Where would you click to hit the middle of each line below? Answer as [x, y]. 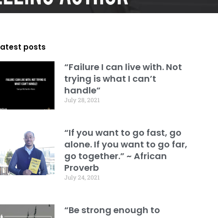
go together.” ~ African [115, 156]
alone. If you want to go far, [126, 144]
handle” [82, 90]
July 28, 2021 [82, 100]
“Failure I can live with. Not [123, 67]
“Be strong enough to [112, 210]
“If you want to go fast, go [123, 132]
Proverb [81, 167]
